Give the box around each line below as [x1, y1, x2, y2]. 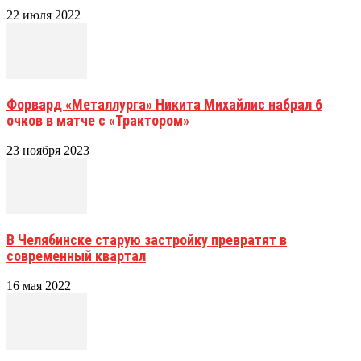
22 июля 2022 [6, 7, 81, 22]
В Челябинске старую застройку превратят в [6, 230, 287, 248]
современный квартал [6, 247, 146, 264]
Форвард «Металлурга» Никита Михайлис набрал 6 [6, 95, 322, 113]
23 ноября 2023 [6, 143, 89, 157]
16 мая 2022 [6, 278, 71, 293]
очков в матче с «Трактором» [6, 111, 189, 129]
